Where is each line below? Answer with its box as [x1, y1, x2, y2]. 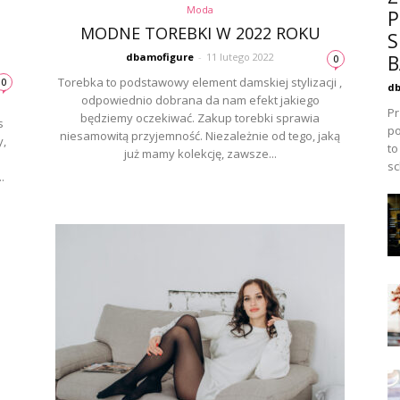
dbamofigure [126, 50, 194, 63]
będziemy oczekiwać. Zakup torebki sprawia [80, 110, 320, 126]
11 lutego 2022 [206, 50, 274, 63]
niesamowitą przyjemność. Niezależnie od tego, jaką [60, 128, 340, 144]
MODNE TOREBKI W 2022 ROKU [79, 22, 321, 44]
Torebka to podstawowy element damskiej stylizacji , [58, 74, 342, 90]
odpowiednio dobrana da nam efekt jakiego [80, 92, 320, 108]
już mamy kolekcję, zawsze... [123, 146, 277, 162]
